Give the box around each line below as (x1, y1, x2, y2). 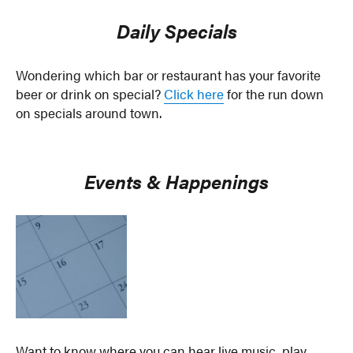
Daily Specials (116, 17, 237, 45)
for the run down (224, 84, 325, 104)
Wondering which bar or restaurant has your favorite (16, 65, 321, 85)
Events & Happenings (84, 166, 269, 195)
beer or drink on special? (16, 84, 165, 104)
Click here (164, 84, 225, 104)
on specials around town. (16, 103, 162, 123)
